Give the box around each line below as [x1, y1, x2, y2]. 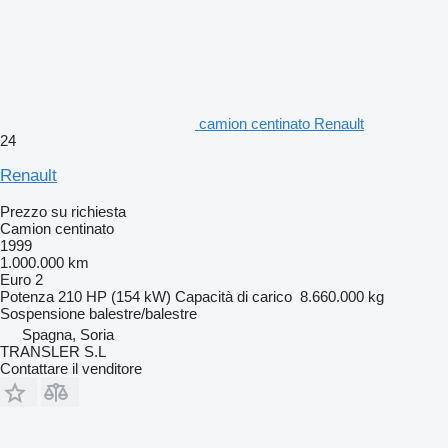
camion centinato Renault [199, 114, 364, 132]
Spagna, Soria [22, 325, 114, 343]
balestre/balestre [89, 304, 197, 322]
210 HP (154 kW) [58, 287, 171, 305]
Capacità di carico [175, 287, 292, 305]
